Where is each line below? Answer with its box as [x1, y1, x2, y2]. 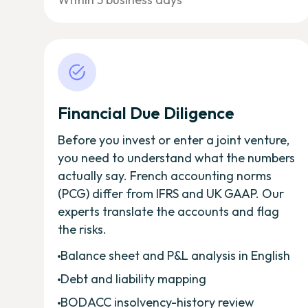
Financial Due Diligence [58, 102, 234, 123]
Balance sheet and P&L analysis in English [60, 247, 290, 263]
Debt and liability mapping [60, 270, 206, 287]
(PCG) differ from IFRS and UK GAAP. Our [58, 185, 284, 201]
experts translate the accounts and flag [58, 203, 279, 219]
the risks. [58, 221, 107, 237]
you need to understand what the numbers [58, 149, 295, 166]
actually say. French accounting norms [58, 167, 272, 184]
